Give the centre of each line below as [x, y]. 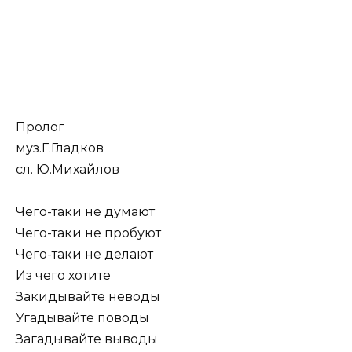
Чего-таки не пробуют [88, 233]
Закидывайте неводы [88, 297]
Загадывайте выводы [87, 339]
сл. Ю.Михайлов [68, 170]
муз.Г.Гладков [60, 148]
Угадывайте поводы [82, 318]
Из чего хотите [63, 276]
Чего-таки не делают [84, 255]
